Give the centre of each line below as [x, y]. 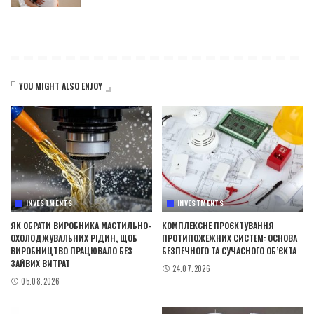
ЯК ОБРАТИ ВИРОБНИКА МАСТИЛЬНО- [81, 225]
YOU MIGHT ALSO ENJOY [61, 86]
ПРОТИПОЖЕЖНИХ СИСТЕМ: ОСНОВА [230, 238]
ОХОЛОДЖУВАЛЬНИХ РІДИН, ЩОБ [74, 238]
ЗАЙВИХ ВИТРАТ [40, 263]
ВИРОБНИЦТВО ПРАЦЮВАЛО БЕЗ [71, 250]
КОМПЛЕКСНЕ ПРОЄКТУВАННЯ [218, 225]
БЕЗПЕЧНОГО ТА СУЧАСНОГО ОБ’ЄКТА [229, 250]
